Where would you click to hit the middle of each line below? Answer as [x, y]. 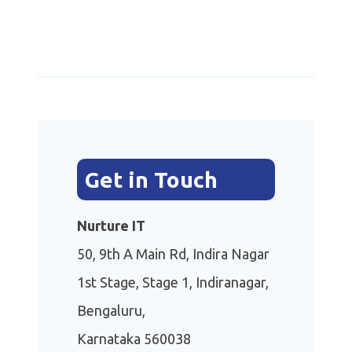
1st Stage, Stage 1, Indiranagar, [173, 282]
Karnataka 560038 [134, 339]
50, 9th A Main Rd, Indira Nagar [173, 254]
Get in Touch [151, 180]
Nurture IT [111, 226]
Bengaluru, [111, 311]
